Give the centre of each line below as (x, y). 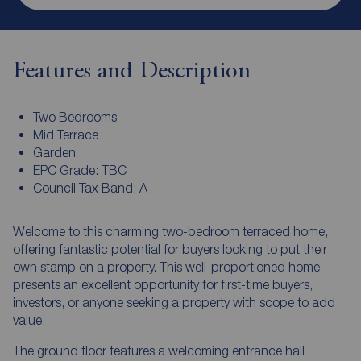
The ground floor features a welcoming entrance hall (159, 350)
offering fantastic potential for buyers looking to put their (170, 249)
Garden (54, 152)
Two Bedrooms (75, 116)
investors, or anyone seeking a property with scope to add (174, 302)
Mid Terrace (65, 134)
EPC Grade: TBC (79, 170)
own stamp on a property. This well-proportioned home (166, 266)
